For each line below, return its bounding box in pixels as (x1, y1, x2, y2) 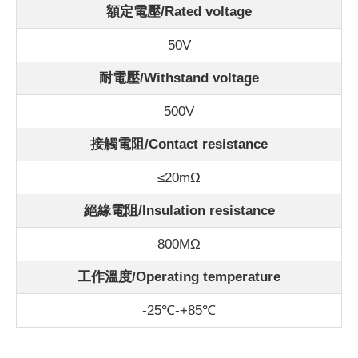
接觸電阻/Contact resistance (90, 137, 268, 153)
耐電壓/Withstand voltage (99, 70, 259, 86)
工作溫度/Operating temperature (78, 269, 280, 285)
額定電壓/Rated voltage (106, 4, 252, 20)
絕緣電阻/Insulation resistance (83, 203, 275, 219)
